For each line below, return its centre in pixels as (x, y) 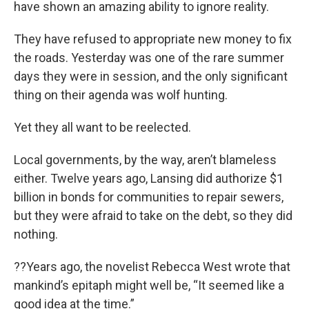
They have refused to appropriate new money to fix (153, 39)
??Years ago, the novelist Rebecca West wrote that (152, 267)
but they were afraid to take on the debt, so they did (153, 216)
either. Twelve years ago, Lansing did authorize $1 (149, 178)
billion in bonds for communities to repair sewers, (149, 197)
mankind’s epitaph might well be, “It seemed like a (149, 285)
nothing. (36, 234)
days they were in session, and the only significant (151, 76)
